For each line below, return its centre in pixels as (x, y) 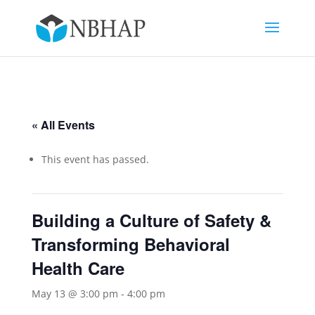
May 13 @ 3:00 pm (75, 294)
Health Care (78, 268)
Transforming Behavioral (130, 244)
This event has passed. (95, 159)
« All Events (63, 125)
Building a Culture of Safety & (151, 220)
